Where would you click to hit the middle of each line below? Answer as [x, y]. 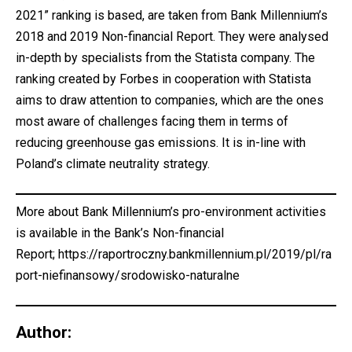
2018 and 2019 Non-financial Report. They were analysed [172, 37]
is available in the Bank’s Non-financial [120, 233]
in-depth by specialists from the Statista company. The [165, 58]
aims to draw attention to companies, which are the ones [170, 101]
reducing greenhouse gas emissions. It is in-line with [161, 143]
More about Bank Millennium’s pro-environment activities [171, 212]
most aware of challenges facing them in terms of [152, 122]
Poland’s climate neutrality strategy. [113, 164]
